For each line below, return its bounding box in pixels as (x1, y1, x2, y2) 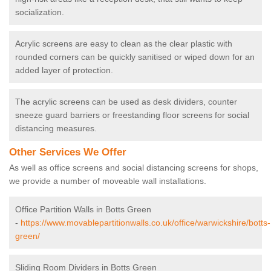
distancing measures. (15, 123, 97, 134)
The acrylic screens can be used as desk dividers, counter (15, 97, 237, 107)
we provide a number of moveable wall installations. (9, 176, 209, 186)
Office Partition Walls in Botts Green (15, 204, 151, 215)
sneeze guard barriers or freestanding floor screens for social (15, 110, 249, 120)
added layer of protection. (15, 65, 113, 76)
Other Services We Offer (9, 146, 126, 158)
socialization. (15, 7, 67, 18)
